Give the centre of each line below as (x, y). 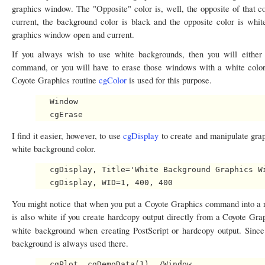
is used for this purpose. (169, 80)
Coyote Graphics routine (55, 80)
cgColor (113, 80)
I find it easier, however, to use (68, 135)
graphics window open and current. (73, 35)
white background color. (54, 148)
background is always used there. (70, 243)
